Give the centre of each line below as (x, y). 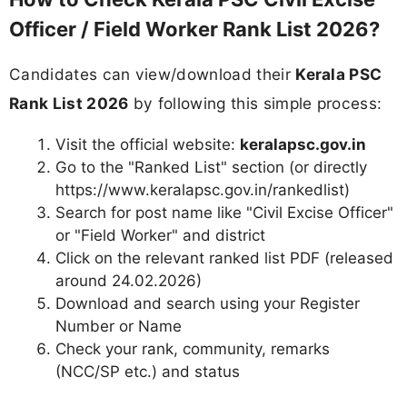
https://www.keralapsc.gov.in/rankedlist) (203, 190)
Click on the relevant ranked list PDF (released (224, 258)
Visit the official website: (148, 145)
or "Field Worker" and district (160, 236)
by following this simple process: (255, 103)
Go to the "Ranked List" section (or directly (211, 168)
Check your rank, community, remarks (193, 349)
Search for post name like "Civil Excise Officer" (224, 213)
